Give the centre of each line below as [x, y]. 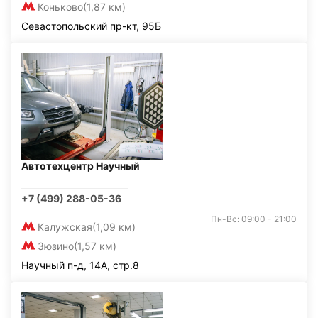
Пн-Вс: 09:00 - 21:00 [254, 219]
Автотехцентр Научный [81, 166]
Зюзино [56, 246]
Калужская [65, 227]
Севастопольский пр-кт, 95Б [91, 26]
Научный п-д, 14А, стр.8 [80, 265]
